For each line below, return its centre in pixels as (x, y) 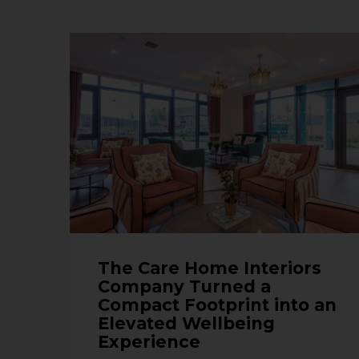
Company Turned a (184, 286)
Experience (149, 341)
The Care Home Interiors (210, 268)
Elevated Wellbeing (186, 323)
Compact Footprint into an (217, 305)
